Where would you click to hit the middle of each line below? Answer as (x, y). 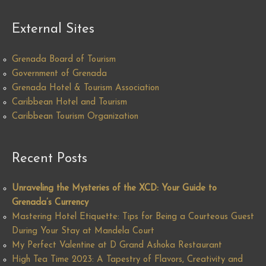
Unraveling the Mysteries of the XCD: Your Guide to (114, 189)
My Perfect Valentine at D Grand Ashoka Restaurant (117, 246)
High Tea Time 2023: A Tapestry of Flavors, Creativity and (127, 260)
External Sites (53, 30)
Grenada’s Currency (50, 203)
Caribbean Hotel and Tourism (69, 102)
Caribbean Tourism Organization (75, 116)
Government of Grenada (59, 74)
